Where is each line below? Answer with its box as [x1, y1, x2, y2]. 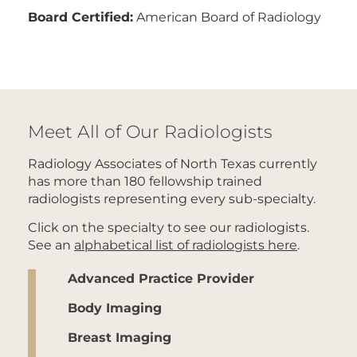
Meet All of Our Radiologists [28, 119, 273, 143]
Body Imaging [68, 298, 162, 316]
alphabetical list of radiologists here [74, 235, 297, 253]
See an [28, 235, 74, 253]
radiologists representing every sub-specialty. [28, 189, 316, 206]
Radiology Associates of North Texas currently [28, 154, 317, 171]
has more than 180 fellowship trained [28, 171, 262, 189]
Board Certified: [28, 7, 133, 25]
